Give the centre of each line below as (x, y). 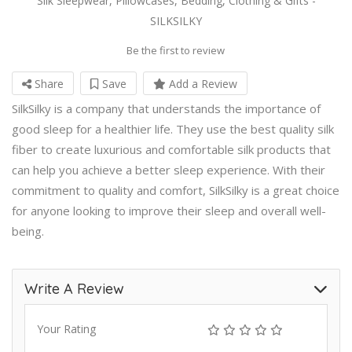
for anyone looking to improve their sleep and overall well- (169, 210)
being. (28, 231)
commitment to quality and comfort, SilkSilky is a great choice (176, 190)
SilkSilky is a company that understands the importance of (166, 108)
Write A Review (74, 288)
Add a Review (202, 83)
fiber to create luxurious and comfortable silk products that (171, 149)
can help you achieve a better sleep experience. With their (169, 169)
